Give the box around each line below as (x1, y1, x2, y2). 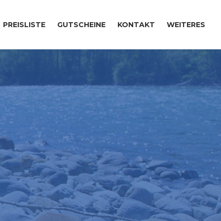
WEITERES (167, 20, 205, 29)
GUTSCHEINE (57, 20, 106, 29)
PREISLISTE (3, 20, 45, 29)
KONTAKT (117, 20, 155, 29)
